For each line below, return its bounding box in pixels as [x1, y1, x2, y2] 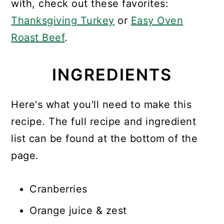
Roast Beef [11, 31, 65, 44]
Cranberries [29, 183, 87, 195]
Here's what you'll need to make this [11, 98, 192, 111]
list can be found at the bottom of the [11, 132, 198, 145]
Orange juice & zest [29, 204, 127, 217]
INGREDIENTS [52, 65, 172, 85]
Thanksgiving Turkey [11, 14, 114, 27]
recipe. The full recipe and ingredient [11, 115, 196, 128]
